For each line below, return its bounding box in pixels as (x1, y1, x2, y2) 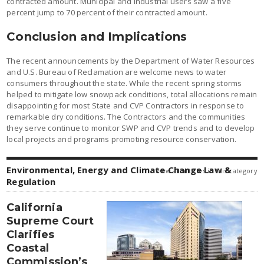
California (6, 200, 62, 214)
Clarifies (6, 227, 55, 241)
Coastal (6, 241, 49, 255)
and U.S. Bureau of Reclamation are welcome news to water (6, 66, 227, 77)
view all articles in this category (156, 166, 258, 175)
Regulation (6, 175, 56, 187)
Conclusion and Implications (6, 29, 187, 44)
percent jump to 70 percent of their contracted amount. (6, 6, 207, 18)
